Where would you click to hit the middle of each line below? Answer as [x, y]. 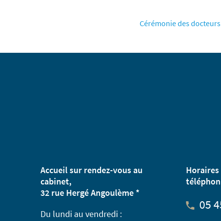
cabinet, [56, 181]
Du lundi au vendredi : [81, 214]
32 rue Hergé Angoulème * [90, 192]
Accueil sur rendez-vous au [92, 170]
